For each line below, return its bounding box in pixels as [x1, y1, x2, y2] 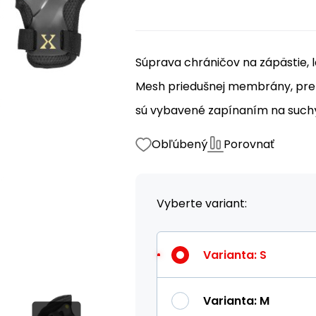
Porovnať [224, 136, 274, 152]
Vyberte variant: [157, 195, 247, 212]
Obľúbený [152, 136, 207, 152]
